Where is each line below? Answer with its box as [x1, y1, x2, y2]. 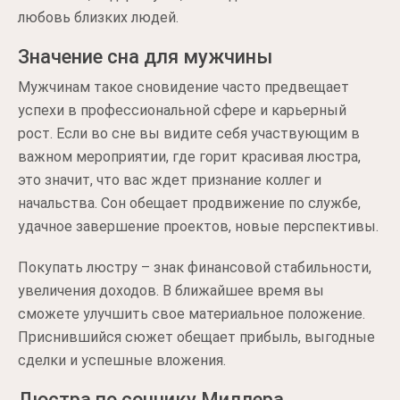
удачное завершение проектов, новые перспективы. [18, 218, 379, 235]
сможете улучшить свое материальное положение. [18, 305, 365, 322]
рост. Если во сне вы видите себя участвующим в [18, 125, 360, 142]
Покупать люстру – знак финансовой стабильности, [18, 259, 371, 276]
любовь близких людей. [18, 9, 179, 26]
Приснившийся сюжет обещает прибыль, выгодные [18, 329, 375, 346]
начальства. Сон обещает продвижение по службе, [18, 195, 361, 212]
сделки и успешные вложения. [18, 352, 226, 369]
